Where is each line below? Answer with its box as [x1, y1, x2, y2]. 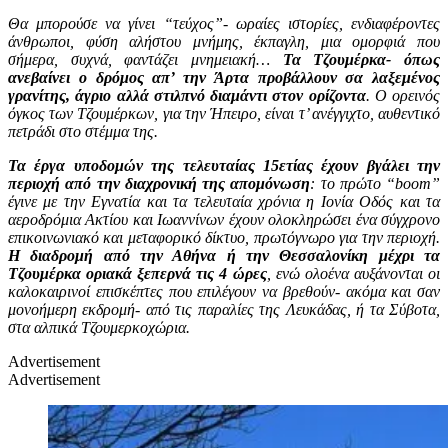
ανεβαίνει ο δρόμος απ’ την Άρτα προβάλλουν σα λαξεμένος [8, 68, 440, 86]
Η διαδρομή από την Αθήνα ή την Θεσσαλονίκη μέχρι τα [8, 246, 440, 264]
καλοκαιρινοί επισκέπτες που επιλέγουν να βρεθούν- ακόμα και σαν [8, 282, 440, 300]
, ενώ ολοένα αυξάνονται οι [266, 264, 441, 282]
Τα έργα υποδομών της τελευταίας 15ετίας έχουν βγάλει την [8, 156, 440, 174]
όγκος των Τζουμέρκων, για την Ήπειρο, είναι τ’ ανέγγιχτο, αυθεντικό [8, 104, 440, 122]
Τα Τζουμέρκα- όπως [282, 50, 441, 68]
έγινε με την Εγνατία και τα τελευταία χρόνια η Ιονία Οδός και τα [8, 192, 440, 210]
